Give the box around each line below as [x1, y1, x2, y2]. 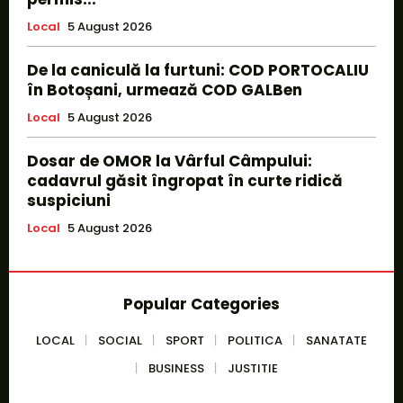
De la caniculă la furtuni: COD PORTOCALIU [27, 58, 369, 81]
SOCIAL [98, 331, 142, 349]
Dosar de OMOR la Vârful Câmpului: [27, 149, 312, 172]
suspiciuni [27, 189, 111, 211]
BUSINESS [148, 359, 204, 377]
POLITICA [228, 331, 282, 349]
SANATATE [306, 331, 367, 349]
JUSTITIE [228, 359, 278, 377]
